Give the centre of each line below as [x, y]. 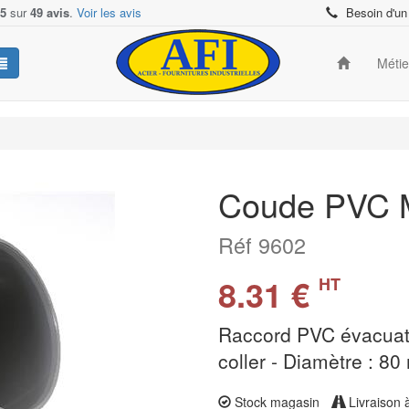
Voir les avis [109, 12]
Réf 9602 [262, 245]
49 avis [50, 12]
